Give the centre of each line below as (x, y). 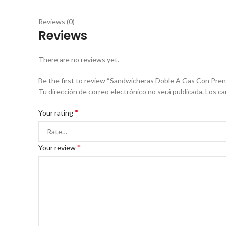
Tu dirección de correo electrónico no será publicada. (121, 92)
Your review (58, 148)
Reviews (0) (56, 21)
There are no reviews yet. (79, 59)
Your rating (56, 113)
